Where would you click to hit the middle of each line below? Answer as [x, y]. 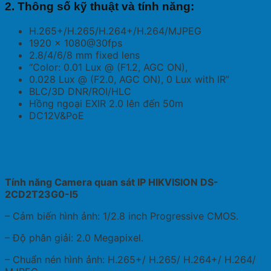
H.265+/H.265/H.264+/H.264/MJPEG [115, 31]
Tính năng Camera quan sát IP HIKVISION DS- [112, 182]
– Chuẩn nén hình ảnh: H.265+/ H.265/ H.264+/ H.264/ [130, 259]
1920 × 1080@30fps [76, 43]
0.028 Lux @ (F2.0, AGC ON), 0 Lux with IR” [129, 79]
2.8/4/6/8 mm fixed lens [84, 55]
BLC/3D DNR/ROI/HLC [80, 91]
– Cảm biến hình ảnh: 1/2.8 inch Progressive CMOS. [122, 216]
